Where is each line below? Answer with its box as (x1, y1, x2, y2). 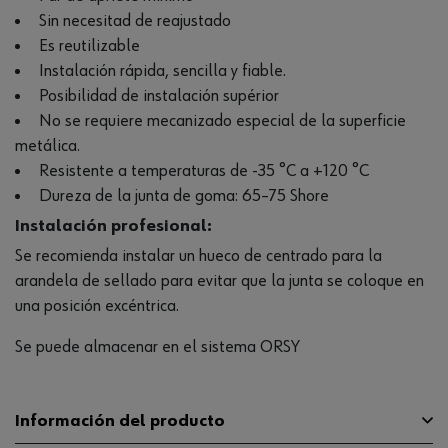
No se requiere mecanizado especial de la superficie (38, 111, 406, 130)
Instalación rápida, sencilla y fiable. (38, 61, 286, 80)
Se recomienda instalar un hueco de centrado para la (15, 247, 382, 266)
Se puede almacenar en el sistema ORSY (15, 338, 300, 357)
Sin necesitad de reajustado (38, 11, 231, 30)
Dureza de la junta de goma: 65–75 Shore (38, 186, 329, 205)
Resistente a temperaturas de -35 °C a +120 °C (38, 161, 369, 180)
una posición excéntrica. (15, 297, 179, 316)
